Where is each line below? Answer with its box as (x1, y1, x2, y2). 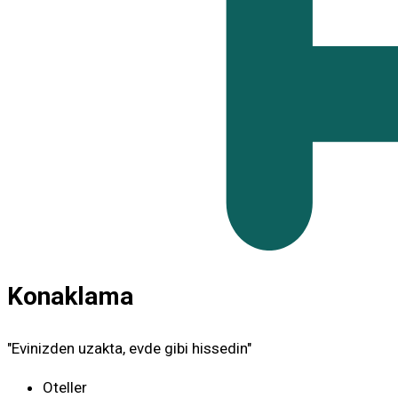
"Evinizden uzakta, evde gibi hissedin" (7, 338, 251, 357)
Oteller (43, 378, 87, 396)
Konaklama (7, 282, 133, 312)
